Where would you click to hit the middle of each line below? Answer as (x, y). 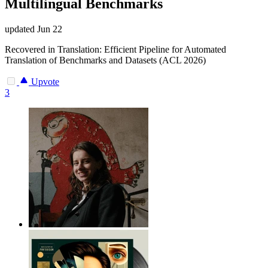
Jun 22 (50, 29)
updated (21, 29)
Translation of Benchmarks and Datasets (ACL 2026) (105, 60)
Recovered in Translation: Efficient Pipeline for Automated (115, 49)
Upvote (44, 81)
